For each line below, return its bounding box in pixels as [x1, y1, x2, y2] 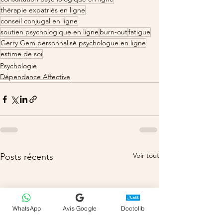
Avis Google [62, 204, 97, 212]
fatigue [128, 27, 150, 37]
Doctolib [120, 204, 145, 212]
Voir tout [133, 151, 159, 160]
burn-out [100, 27, 127, 37]
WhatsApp [12, 204, 41, 212]
